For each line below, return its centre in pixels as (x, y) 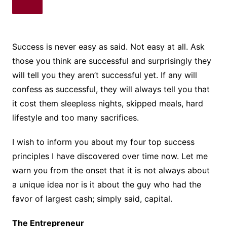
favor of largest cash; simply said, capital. (92, 199)
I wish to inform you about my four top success (103, 142)
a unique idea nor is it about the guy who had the (106, 185)
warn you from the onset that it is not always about (111, 171)
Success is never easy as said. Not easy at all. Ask (108, 47)
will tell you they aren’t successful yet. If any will (104, 75)
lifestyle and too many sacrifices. (75, 118)
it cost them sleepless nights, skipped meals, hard (107, 104)
